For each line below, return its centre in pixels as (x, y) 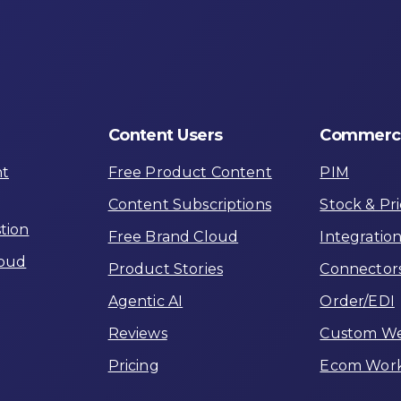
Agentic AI (145, 301)
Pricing (133, 365)
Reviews (137, 333)
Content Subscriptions (189, 204)
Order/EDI (357, 301)
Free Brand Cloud (173, 236)
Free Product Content (190, 172)
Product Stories (165, 269)
